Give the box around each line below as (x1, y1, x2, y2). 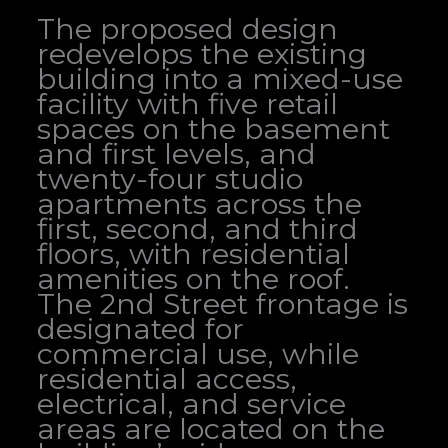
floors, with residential (36, 235, 350, 271)
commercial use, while (36, 335, 359, 371)
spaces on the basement (36, 110, 390, 146)
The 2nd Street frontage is (36, 285, 408, 321)
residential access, (36, 360, 297, 396)
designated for (36, 310, 244, 346)
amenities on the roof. (36, 260, 350, 296)
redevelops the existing (36, 35, 367, 71)
